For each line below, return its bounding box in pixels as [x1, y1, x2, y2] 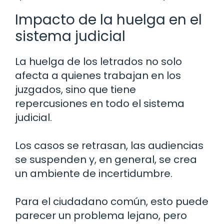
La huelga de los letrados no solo [15, 54, 182, 69]
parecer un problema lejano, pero [15, 208, 187, 223]
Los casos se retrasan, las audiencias [15, 138, 203, 153]
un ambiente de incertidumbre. [15, 166, 172, 181]
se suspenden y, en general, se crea [15, 152, 197, 167]
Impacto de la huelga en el [15, 10, 202, 30]
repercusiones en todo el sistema [15, 96, 184, 111]
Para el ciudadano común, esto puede [15, 194, 208, 209]
